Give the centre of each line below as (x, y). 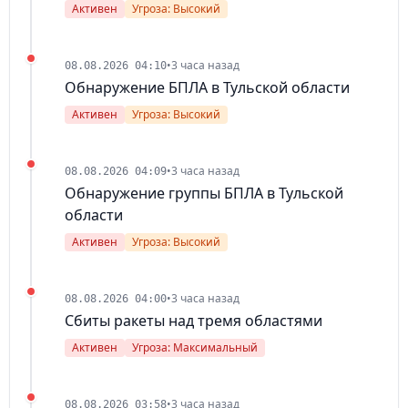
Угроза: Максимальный (195, 348)
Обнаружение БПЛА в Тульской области (207, 88)
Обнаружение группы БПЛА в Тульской (204, 194)
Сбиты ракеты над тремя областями (194, 321)
